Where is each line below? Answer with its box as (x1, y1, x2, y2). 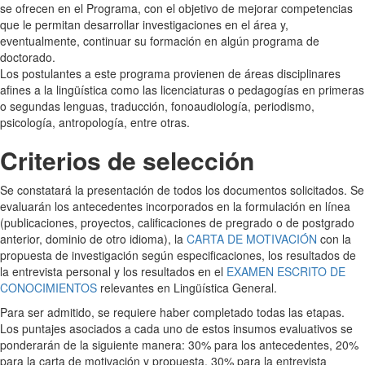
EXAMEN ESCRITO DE (226, 262, 345, 279)
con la (317, 230, 351, 247)
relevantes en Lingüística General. (100, 279, 277, 296)
